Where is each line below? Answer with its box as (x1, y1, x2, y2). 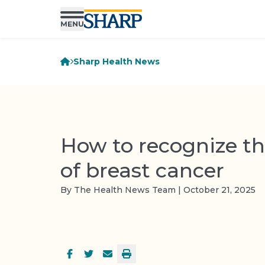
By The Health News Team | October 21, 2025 (60, 184, 256, 195)
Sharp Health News (73, 56, 160, 67)
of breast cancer (60, 157, 224, 183)
